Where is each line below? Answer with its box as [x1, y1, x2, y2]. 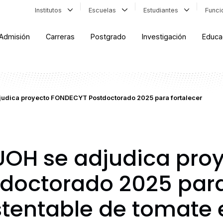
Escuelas [89, 6, 120, 14]
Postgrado [91, 32, 126, 41]
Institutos [34, 6, 66, 14]
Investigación [142, 32, 187, 41]
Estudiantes [143, 6, 182, 14]
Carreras [46, 32, 75, 41]
